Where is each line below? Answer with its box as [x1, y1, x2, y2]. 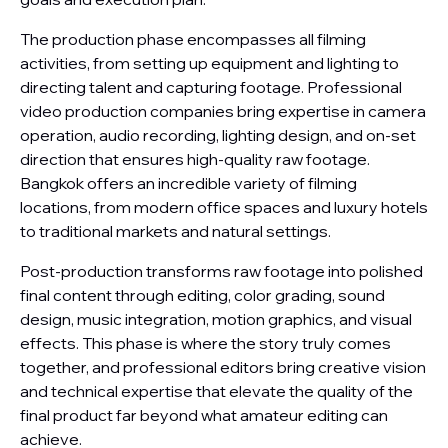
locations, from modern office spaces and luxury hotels [20, 197, 428, 217]
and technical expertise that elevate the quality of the [20, 381, 413, 401]
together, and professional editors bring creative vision [20, 357, 426, 377]
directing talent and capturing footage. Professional [20, 77, 402, 97]
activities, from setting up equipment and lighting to [20, 53, 399, 73]
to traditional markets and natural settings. [20, 221, 331, 241]
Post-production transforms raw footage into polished [20, 261, 423, 281]
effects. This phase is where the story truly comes [20, 333, 391, 353]
